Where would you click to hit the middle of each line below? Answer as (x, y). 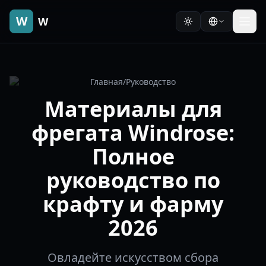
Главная (107, 82)
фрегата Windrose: (133, 133)
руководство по (133, 180)
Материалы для (133, 109)
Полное (133, 156)
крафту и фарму (133, 204)
